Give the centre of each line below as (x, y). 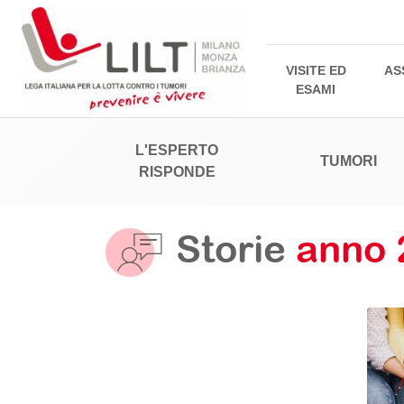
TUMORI (348, 161)
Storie (236, 249)
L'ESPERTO (177, 151)
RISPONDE (177, 172)
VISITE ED (316, 71)
